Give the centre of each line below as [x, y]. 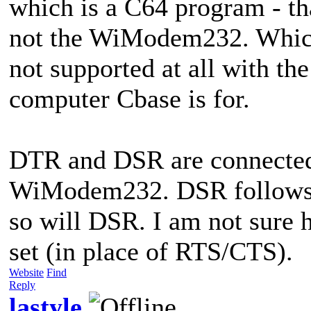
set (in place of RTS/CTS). [151, 251]
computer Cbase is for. [129, 98]
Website [26, 272]
